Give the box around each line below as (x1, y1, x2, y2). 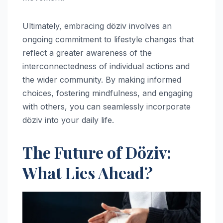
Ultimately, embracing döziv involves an (22, 20, 172, 31)
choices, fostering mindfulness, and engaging (22, 88, 193, 98)
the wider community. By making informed (22, 74, 181, 85)
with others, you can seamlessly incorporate (22, 101, 191, 111)
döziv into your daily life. (22, 114, 114, 125)
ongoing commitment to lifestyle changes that (22, 34, 194, 44)
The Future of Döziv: (22, 141, 171, 163)
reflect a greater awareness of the (22, 47, 152, 58)
